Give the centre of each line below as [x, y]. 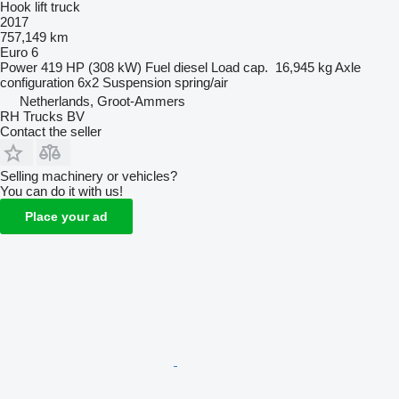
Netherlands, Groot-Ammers [102, 101]
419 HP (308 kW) [91, 67]
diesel [191, 67]
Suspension [137, 82]
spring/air [201, 82]
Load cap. [240, 67]
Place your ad [66, 216]
